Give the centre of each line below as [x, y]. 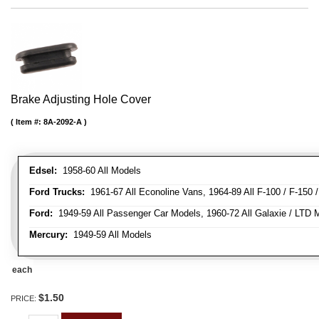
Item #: [30, 121]
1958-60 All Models [99, 170]
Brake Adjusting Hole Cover [81, 99]
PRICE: [25, 298]
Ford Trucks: [57, 192]
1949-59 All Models [110, 234]
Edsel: [43, 170]
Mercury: [48, 234]
